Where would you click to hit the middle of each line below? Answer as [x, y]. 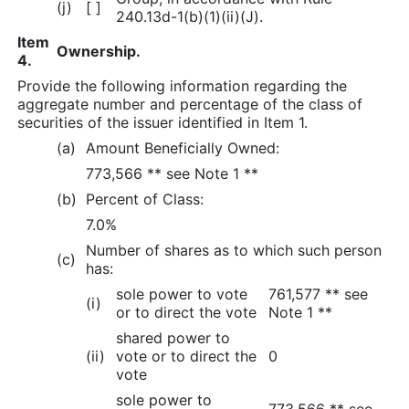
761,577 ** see [318, 294]
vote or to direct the [186, 356]
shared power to [173, 337]
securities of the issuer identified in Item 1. [163, 122]
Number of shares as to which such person [234, 250]
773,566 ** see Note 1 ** [172, 173]
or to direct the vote [186, 312]
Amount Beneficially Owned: [183, 147]
